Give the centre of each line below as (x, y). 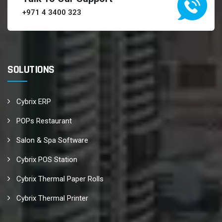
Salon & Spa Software (52, 140)
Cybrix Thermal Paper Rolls (60, 179)
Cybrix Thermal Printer (52, 198)
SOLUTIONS (31, 70)
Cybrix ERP (34, 102)
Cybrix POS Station (47, 160)
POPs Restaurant (44, 121)
